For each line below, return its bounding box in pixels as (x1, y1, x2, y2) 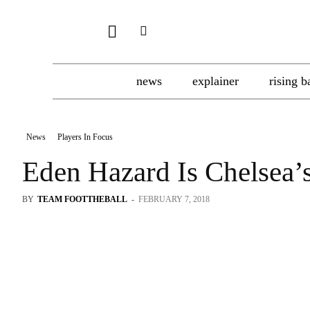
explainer (192, 74, 239, 88)
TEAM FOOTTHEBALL (37, 194, 127, 204)
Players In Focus (57, 132, 113, 142)
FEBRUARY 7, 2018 (138, 194, 210, 204)
